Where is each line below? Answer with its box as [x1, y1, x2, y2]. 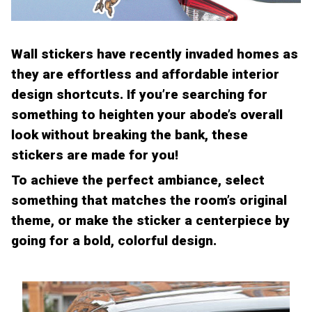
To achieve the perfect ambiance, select [11, 172, 265, 189]
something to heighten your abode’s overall [11, 106, 283, 123]
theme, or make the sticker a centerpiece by [11, 212, 290, 229]
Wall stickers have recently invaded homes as [11, 45, 298, 62]
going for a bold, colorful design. [11, 233, 217, 249]
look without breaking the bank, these [11, 126, 248, 143]
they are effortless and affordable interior [11, 65, 279, 82]
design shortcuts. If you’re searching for [11, 86, 267, 102]
